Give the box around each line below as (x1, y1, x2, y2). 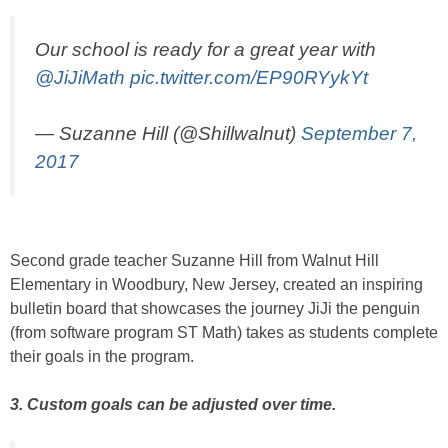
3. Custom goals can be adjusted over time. (10, 396, 336, 414)
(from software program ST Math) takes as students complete (10, 324, 438, 342)
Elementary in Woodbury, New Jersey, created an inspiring (10, 276, 423, 294)
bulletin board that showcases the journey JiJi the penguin (10, 300, 420, 318)
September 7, (301, 123, 417, 145)
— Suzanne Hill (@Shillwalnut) (35, 123, 301, 145)
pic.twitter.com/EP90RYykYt (130, 66, 368, 88)
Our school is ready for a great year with (35, 38, 376, 60)
